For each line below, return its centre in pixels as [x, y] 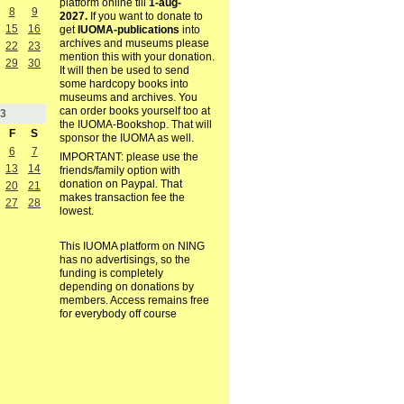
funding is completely [111, 274]
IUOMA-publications [128, 30]
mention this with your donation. [137, 57]
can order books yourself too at [134, 111]
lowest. [76, 211]
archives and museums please [134, 44]
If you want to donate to [145, 17]
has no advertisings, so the [124, 260]
